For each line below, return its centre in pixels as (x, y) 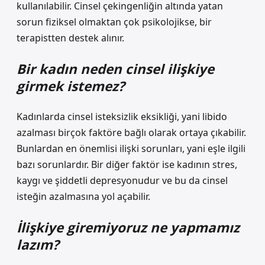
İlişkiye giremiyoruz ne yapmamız (128, 227)
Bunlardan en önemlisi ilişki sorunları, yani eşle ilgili (131, 148)
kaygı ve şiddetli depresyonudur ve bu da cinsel (122, 180)
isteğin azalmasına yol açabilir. (83, 196)
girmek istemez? (71, 86)
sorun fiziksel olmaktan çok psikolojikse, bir (114, 22)
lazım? (38, 245)
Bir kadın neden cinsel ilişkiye (115, 69)
